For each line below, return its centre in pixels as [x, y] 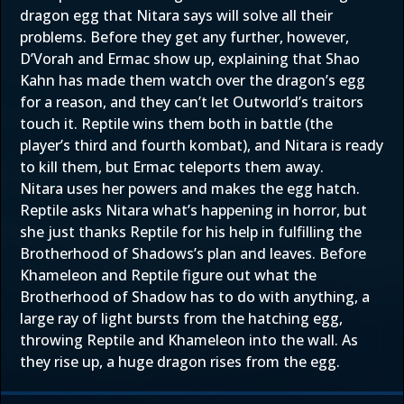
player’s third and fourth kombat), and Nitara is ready [202, 145]
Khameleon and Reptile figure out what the [168, 275]
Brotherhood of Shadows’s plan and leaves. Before [193, 253]
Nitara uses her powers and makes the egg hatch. [190, 188]
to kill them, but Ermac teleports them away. [172, 167]
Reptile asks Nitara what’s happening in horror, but [193, 210]
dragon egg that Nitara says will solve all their [176, 15]
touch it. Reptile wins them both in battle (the [176, 124]
